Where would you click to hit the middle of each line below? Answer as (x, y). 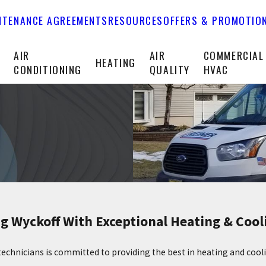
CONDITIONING (48, 70)
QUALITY (170, 70)
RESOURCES (135, 20)
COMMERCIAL (234, 56)
